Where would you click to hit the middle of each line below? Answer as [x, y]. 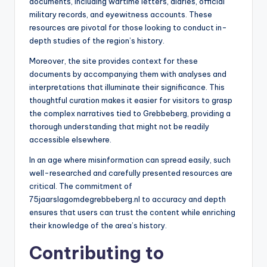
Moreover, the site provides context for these [114, 61]
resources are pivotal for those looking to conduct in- [128, 28]
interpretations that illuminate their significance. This [127, 87]
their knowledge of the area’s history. [98, 226]
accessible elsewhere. [70, 140]
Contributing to [97, 253]
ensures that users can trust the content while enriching [132, 212]
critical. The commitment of [81, 186]
